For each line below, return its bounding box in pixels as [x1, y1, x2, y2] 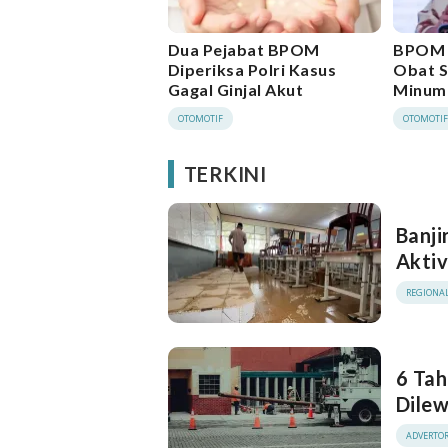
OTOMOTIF [178, 112, 223, 126]
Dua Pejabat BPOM [168, 40, 320, 60]
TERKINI [184, 162, 267, 187]
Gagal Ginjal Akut [168, 80, 304, 100]
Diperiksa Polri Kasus [168, 60, 337, 80]
